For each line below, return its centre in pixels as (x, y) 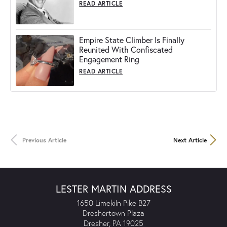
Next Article (190, 140)
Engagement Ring (109, 59)
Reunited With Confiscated (126, 50)
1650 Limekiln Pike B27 (113, 202)
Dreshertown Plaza (113, 213)
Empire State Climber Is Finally (132, 40)
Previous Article (44, 140)
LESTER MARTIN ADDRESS (113, 188)
